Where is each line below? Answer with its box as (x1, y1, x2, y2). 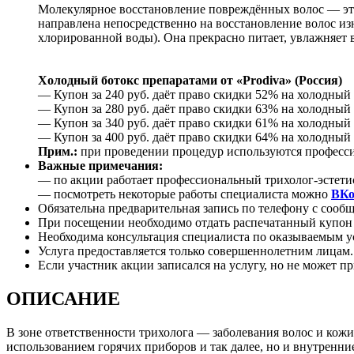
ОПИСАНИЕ (6, 288, 120, 309)
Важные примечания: (38, 158, 163, 172)
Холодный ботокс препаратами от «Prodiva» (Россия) (38, 73, 342, 87)
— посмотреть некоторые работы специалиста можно (38, 186, 331, 201)
